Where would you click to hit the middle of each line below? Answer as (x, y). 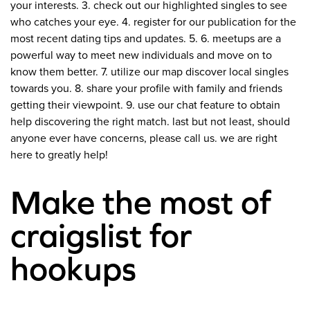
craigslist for (101, 236)
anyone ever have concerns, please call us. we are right (144, 139)
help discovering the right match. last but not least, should (150, 122)
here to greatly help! (59, 155)
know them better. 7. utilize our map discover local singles (149, 72)
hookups (73, 269)
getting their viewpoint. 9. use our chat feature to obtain (145, 106)
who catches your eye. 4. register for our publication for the (153, 22)
